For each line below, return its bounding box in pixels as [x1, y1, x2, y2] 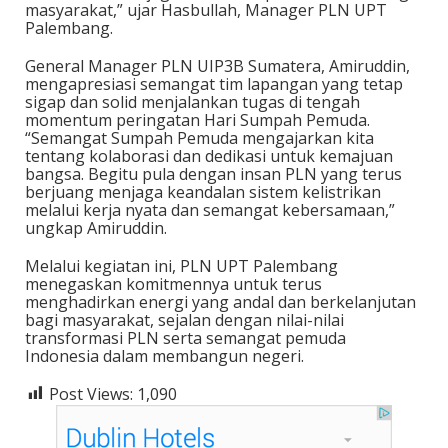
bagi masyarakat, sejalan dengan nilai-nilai [25, 308, 344, 331]
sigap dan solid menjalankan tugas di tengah [25, 90, 360, 113]
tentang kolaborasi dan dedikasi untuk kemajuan [25, 144, 393, 167]
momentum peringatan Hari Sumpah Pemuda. [25, 108, 370, 131]
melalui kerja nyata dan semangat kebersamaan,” [25, 198, 395, 221]
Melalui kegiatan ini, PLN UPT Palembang [25, 254, 338, 277]
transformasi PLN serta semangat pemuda [25, 326, 346, 349]
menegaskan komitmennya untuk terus [25, 272, 322, 295]
